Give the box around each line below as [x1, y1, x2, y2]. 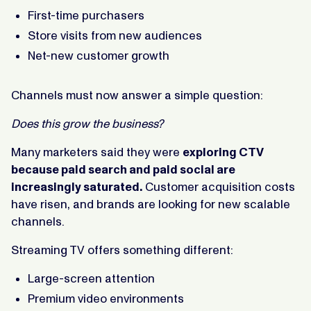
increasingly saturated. [11, 179, 142, 194]
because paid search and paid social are [11, 162, 235, 176]
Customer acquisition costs [142, 179, 295, 194]
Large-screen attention [28, 271, 155, 285]
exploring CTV [183, 144, 264, 159]
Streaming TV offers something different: [11, 242, 233, 257]
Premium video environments [28, 291, 184, 305]
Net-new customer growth [28, 48, 169, 62]
